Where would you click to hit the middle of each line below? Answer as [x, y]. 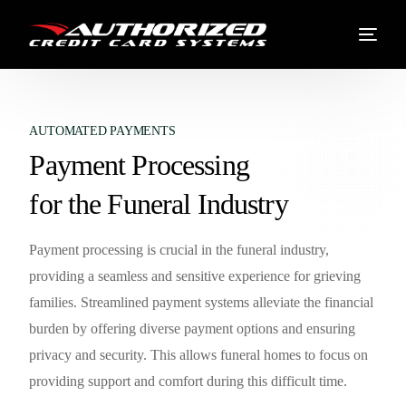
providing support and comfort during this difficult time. [188, 381]
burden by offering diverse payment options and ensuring [193, 329]
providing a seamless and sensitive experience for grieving [195, 276]
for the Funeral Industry [159, 204]
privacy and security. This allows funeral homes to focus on [199, 355]
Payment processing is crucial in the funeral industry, [179, 250]
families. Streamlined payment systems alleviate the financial [202, 302]
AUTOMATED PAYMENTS [102, 131]
